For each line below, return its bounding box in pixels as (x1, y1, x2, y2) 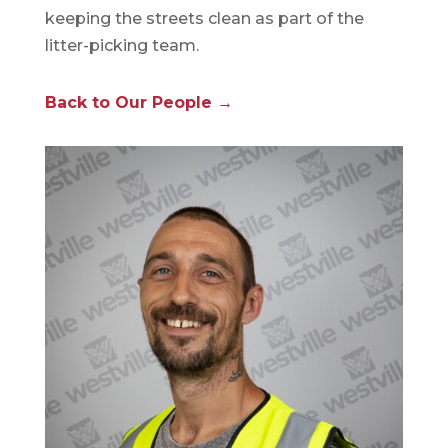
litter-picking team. (44, 36, 199, 55)
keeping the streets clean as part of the (44, 9, 364, 28)
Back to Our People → (44, 93, 233, 112)
